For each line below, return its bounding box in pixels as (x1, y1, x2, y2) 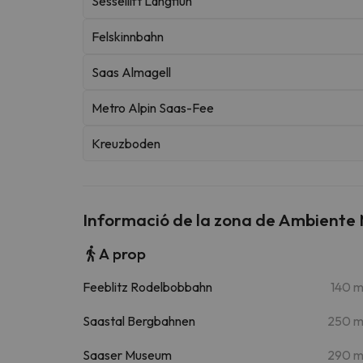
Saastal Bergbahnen (83, 312, 195, 329)
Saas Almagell (92, 63, 171, 80)
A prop (99, 243, 146, 263)
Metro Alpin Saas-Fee (92, 99, 214, 116)
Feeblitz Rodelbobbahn (83, 278, 212, 295)
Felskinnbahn (92, 28, 164, 45)
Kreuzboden (92, 135, 160, 152)
